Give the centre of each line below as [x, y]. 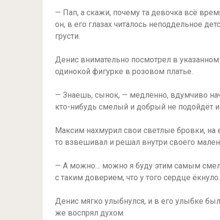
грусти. [68, 36]
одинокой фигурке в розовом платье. [124, 71]
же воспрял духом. [90, 213]
